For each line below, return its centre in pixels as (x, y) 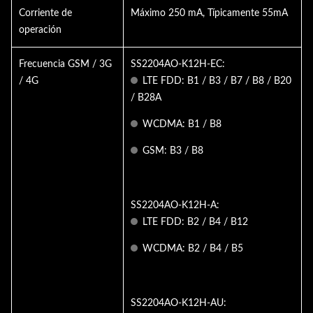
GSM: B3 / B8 (173, 151)
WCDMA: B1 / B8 (182, 125)
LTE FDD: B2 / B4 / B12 (195, 223)
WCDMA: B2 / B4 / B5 (193, 249)
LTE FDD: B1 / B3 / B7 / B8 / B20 (217, 81)
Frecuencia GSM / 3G (65, 65)
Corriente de (45, 14)
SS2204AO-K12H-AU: (179, 304)
